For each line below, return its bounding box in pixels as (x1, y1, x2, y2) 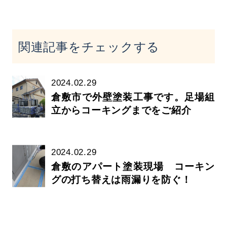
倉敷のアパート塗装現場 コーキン (51, 161, 215, 172)
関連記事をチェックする (18, 37, 160, 55)
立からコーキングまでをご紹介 (51, 104, 192, 116)
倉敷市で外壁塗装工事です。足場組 (51, 91, 215, 102)
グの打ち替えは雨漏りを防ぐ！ (51, 174, 192, 185)
